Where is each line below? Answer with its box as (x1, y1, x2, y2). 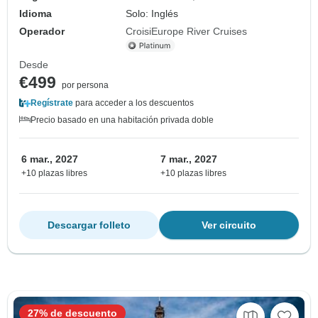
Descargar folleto (48, 219, 131, 231)
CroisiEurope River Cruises (126, 25, 248, 37)
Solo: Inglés (126, 7, 179, 19)
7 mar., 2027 (160, 153, 217, 165)
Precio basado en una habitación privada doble (31, 114, 214, 125)
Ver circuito (202, 219, 256, 231)
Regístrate (31, 97, 73, 108)
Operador (19, 25, 65, 37)
